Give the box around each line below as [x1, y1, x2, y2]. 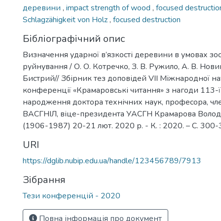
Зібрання [23, 173, 66, 186]
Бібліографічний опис [23, 32, 125, 45]
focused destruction [113, 14, 181, 25]
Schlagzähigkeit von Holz [23, 14, 110, 25]
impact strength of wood [66, 2, 152, 13]
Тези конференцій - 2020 [23, 190, 120, 201]
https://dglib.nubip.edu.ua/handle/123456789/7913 [23, 155, 201, 166]
